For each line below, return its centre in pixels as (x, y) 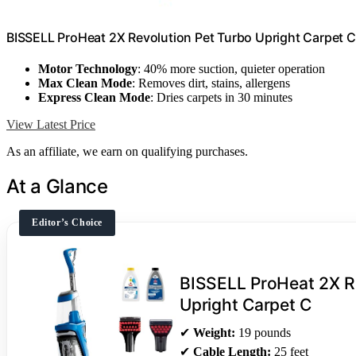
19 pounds (263, 333)
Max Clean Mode (85, 83)
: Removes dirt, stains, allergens (211, 83)
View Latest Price (51, 125)
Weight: (215, 333)
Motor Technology (88, 69)
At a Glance (57, 187)
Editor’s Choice (67, 223)
